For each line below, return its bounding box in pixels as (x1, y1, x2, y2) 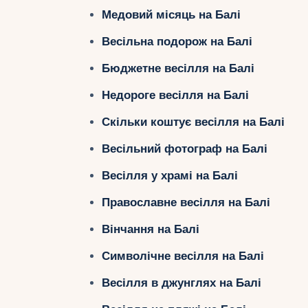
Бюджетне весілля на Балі (101, 61, 254, 75)
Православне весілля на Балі (101, 195, 270, 209)
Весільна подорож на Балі (101, 34, 252, 48)
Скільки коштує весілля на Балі (101, 115, 285, 129)
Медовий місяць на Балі (101, 8, 241, 21)
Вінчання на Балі (101, 222, 199, 236)
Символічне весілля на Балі (101, 249, 264, 263)
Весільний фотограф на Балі (101, 142, 267, 155)
